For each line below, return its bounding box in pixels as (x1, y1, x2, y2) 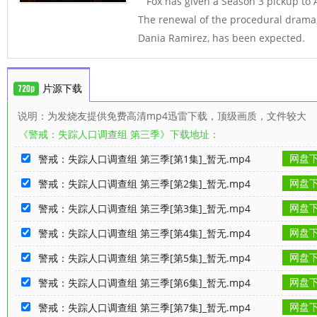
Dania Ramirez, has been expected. (138, 30, 305, 45)
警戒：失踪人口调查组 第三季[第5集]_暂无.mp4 (38, 250, 250, 265)
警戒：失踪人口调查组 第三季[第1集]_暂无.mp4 (38, 151, 250, 166)
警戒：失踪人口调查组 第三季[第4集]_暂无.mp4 (38, 226, 250, 240)
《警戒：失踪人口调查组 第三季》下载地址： (18, 127, 219, 141)
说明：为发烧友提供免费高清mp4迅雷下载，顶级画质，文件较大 (15, 108, 306, 122)
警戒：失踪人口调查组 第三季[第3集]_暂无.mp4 (38, 201, 250, 215)
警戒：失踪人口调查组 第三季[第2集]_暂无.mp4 (38, 176, 250, 190)
